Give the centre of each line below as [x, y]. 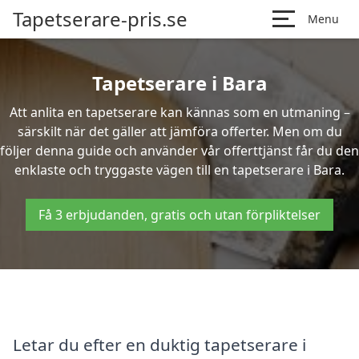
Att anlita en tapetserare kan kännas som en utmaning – [179, 112]
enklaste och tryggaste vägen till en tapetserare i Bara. [179, 170]
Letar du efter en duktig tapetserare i [159, 344]
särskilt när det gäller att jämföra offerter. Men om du [179, 131]
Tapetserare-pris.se [100, 19]
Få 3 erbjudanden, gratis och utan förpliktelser [179, 215]
